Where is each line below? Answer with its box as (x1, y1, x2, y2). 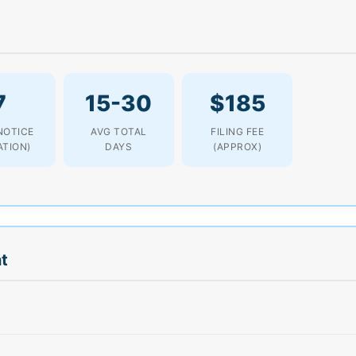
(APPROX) (213, 140, 262, 153)
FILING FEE (211, 125, 265, 137)
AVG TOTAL (91, 125, 147, 137)
